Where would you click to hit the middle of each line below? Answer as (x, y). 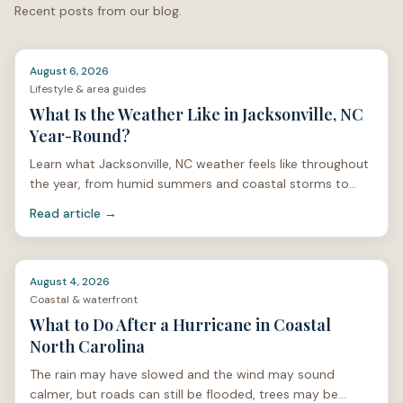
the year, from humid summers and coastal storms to (189, 184)
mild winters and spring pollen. (120, 203)
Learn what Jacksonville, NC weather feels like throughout (199, 164)
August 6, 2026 (69, 71)
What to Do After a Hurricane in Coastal (180, 325)
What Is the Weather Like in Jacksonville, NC (197, 114)
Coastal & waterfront (84, 300)
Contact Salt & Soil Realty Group (229, 11)
